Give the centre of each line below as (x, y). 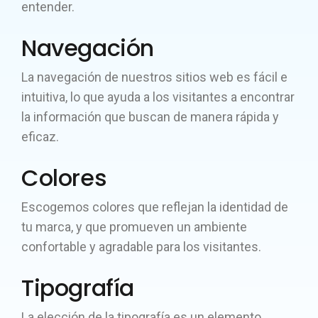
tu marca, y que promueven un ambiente (134, 227)
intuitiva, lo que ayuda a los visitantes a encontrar (158, 97)
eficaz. (40, 137)
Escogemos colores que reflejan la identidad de (155, 207)
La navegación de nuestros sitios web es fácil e (154, 77)
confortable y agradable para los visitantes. (141, 247)
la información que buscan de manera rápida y (150, 117)
